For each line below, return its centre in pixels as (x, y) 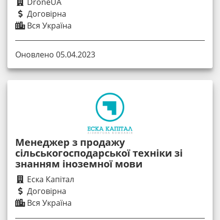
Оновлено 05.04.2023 (55, 55)
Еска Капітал (50, 179)
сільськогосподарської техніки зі (99, 153)
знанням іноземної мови (79, 164)
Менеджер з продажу (70, 142)
